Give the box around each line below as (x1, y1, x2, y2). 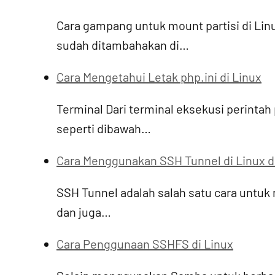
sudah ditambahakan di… (56, 37, 189, 52)
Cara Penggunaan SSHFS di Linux (56, 236, 233, 251)
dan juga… (56, 204, 111, 219)
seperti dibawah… (56, 121, 151, 136)
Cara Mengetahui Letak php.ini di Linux (56, 69, 261, 84)
